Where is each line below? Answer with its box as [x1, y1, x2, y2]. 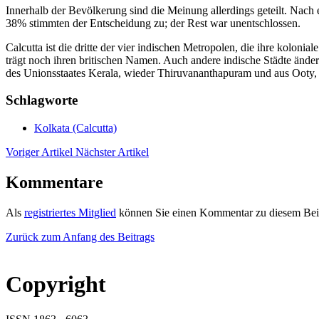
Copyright [6, 271, 106, 298]
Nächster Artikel [75, 145, 149, 158]
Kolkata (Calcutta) [34, 121, 117, 134]
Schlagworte [6, 93, 78, 108]
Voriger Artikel [6, 145, 75, 158]
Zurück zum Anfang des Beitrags [6, 230, 155, 243]
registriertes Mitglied [24, 206, 116, 219]
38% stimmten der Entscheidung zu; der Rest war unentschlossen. [6, 16, 300, 29]
